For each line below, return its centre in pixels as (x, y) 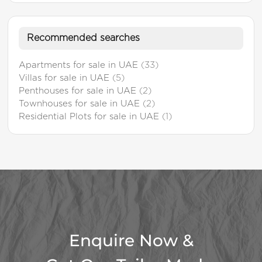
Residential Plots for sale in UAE (91, 116)
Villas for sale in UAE (66, 78)
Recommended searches (84, 38)
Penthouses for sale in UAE (79, 91)
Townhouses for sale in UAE (81, 104)
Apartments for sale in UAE (80, 65)
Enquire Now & (131, 240)
